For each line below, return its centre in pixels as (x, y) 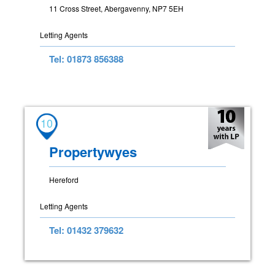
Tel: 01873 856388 (86, 59)
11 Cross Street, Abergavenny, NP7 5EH (116, 8)
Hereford (64, 179)
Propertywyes (93, 151)
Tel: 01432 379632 (86, 230)
